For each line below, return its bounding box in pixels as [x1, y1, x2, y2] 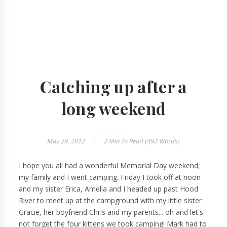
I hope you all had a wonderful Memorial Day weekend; [19, 161, 200, 171]
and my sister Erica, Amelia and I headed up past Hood [19, 184, 199, 194]
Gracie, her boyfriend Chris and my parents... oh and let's [19, 207, 204, 217]
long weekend [61, 97, 166, 120]
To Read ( [120, 136, 147, 146]
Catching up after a [40, 75, 187, 98]
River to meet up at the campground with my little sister [19, 196, 202, 206]
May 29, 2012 [47, 136, 87, 146]
